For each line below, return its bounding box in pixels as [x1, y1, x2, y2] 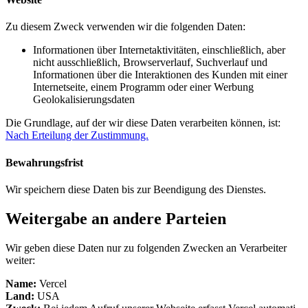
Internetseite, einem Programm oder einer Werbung [33, 81, 254, 93]
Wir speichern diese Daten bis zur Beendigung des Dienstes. [5, 183, 266, 195]
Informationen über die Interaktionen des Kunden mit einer [33, 69, 287, 81]
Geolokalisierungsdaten [33, 93, 135, 106]
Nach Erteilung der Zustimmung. [5, 129, 148, 142]
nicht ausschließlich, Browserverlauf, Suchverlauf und [33, 56, 267, 69]
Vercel [36, 277, 67, 289]
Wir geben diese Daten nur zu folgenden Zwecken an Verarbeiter [5, 241, 287, 254]
